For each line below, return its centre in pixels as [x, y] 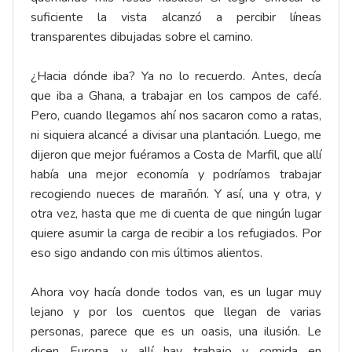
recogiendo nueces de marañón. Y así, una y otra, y [176, 194]
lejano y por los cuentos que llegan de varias [176, 312]
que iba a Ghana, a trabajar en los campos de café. [176, 96]
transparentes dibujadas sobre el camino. [142, 37]
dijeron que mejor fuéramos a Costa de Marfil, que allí [176, 155]
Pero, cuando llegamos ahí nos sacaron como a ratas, [176, 116]
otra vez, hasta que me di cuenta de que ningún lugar [176, 214]
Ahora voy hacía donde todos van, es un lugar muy [176, 293]
